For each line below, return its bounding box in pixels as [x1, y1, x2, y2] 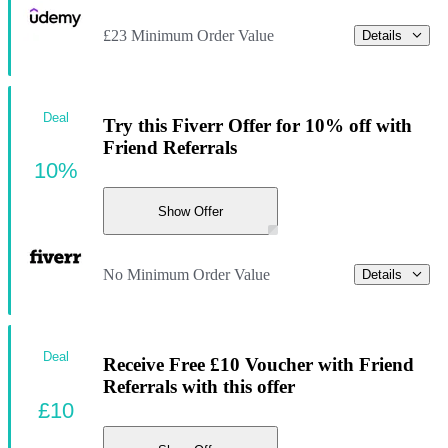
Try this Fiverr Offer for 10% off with [103, 114, 412, 136]
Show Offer [158, 203, 223, 219]
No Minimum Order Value [103, 265, 270, 283]
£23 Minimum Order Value [103, 26, 274, 44]
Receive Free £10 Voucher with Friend [103, 353, 414, 375]
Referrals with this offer [103, 375, 295, 397]
